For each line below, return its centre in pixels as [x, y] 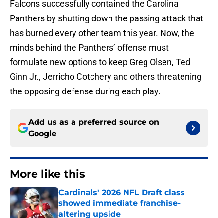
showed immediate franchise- [119, 203]
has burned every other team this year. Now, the [102, 33]
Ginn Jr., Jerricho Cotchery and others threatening [106, 77]
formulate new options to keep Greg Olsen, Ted [100, 62]
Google [42, 134]
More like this [47, 174]
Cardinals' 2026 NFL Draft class [122, 193]
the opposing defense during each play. [85, 91]
